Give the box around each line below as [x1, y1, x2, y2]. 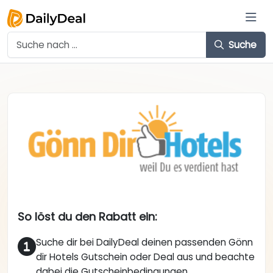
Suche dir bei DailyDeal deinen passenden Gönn [36, 236, 253, 249]
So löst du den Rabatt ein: [18, 209, 157, 225]
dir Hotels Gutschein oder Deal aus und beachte [36, 250, 255, 264]
